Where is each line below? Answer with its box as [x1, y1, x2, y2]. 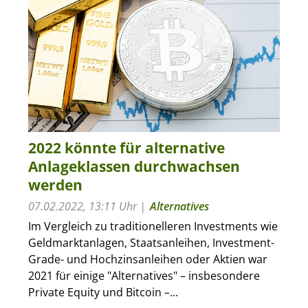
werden [27, 175, 82, 195]
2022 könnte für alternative [27, 137, 225, 157]
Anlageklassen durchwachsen [27, 156, 240, 176]
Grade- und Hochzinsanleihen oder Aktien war [27, 251, 267, 267]
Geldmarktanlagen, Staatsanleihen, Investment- [27, 234, 274, 250]
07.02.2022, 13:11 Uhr [27, 198, 137, 214]
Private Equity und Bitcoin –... [27, 284, 178, 300]
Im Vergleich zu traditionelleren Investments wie [27, 218, 278, 234]
